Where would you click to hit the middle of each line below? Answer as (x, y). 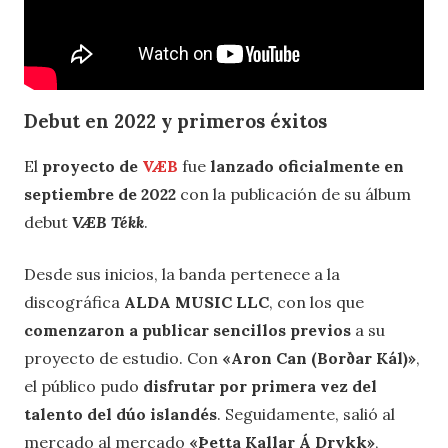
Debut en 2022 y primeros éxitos (175, 121)
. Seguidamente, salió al (306, 413)
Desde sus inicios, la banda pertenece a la (182, 273)
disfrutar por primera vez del (260, 385)
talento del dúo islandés (120, 413)
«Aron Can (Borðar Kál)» (319, 357)
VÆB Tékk (108, 221)
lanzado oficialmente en (307, 165)
